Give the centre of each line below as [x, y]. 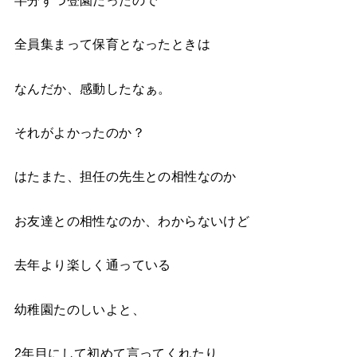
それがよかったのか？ [80, 133]
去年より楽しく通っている [92, 265]
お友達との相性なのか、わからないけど [132, 220]
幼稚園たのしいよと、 [80, 309]
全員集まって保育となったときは [112, 44]
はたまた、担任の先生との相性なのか [125, 177]
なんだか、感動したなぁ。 [92, 88]
